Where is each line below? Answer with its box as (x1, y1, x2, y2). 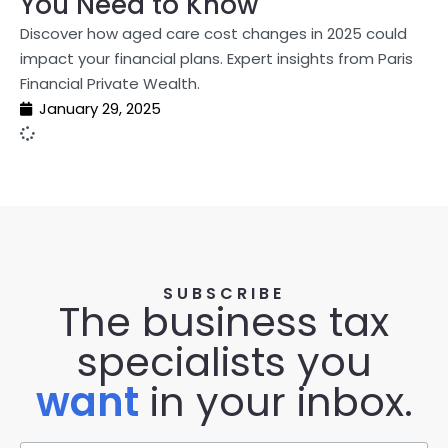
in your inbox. (138, 374, 413, 430)
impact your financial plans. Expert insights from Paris (20, 48, 413, 69)
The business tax (59, 294, 389, 350)
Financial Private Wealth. (20, 73, 200, 94)
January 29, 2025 (39, 98, 161, 119)
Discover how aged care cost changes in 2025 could (20, 23, 407, 44)
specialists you (76, 334, 372, 390)
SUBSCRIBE (163, 282, 285, 305)
